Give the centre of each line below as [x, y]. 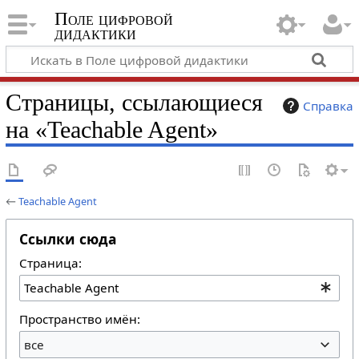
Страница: [50, 262]
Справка [329, 105]
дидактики [95, 34]
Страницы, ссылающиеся [134, 102]
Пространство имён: [79, 319]
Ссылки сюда [67, 238]
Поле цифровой [113, 19]
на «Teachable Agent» [111, 129]
